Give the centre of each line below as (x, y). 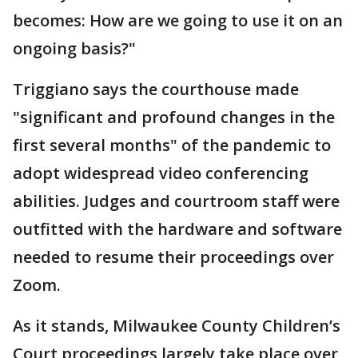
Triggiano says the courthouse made (156, 89)
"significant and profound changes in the (174, 117)
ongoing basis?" (74, 48)
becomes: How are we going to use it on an (178, 20)
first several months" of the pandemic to (172, 145)
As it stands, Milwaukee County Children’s (177, 325)
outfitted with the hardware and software (177, 229)
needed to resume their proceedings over (173, 257)
